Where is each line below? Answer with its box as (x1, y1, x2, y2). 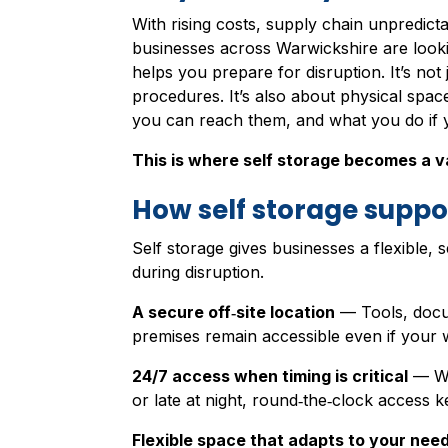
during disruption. (131, 262, 264, 283)
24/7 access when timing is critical (131, 366, 408, 387)
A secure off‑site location (131, 302, 335, 323)
